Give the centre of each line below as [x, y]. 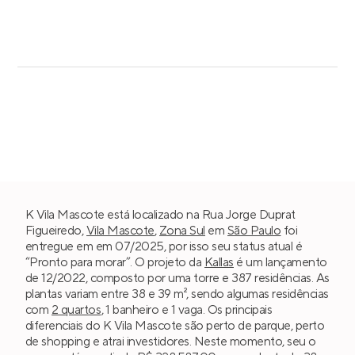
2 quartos [76, 309]
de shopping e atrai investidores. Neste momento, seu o [171, 341]
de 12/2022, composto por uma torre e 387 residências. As [177, 278]
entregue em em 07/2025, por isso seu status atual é [164, 246]
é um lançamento [280, 262]
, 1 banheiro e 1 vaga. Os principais [187, 309]
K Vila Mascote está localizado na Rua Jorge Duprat [160, 214]
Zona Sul [182, 230]
